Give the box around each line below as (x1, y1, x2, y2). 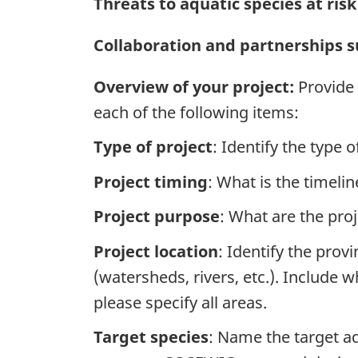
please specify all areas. (93, 291, 267, 313)
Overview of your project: (93, 75, 298, 97)
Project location (93, 240, 218, 262)
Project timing (93, 170, 208, 193)
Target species (93, 326, 209, 348)
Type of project (93, 136, 213, 158)
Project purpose (93, 205, 220, 228)
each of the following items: (93, 101, 299, 123)
